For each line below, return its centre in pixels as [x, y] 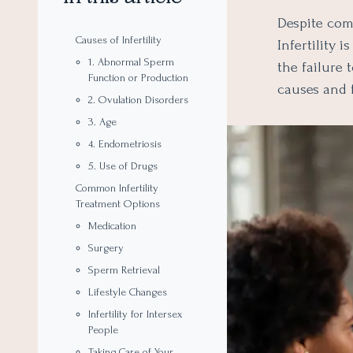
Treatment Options [118, 204]
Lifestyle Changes [128, 292]
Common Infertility [117, 188]
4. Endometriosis [125, 144]
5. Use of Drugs [123, 166]
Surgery [106, 248]
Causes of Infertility [119, 40]
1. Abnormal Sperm [131, 62]
